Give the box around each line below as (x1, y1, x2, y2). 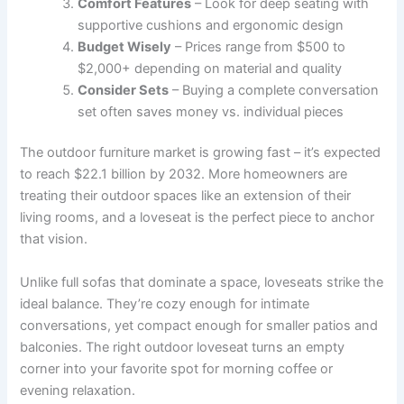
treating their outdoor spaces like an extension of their (20, 188, 352, 205)
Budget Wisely (78, 38, 172, 55)
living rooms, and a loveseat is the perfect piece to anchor (20, 209, 375, 226)
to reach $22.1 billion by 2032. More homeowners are (20, 166, 348, 183)
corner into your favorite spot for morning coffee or (20, 360, 334, 377)
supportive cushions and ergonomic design (78, 16, 344, 33)
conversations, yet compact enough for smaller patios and (20, 317, 379, 334)
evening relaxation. (20, 381, 136, 399)
